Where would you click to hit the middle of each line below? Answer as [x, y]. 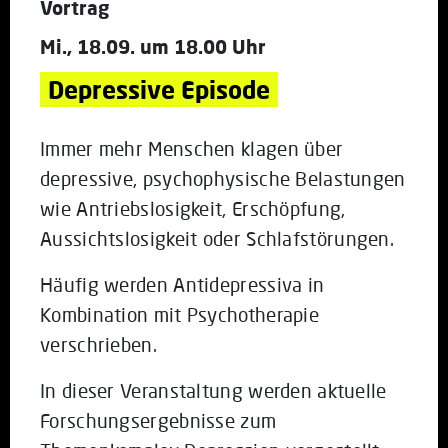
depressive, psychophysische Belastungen [223, 179]
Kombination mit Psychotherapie [180, 315]
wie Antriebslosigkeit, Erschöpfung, [193, 209]
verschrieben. [98, 345]
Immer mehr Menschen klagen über [192, 149]
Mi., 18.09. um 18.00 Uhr [153, 47]
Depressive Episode [159, 90]
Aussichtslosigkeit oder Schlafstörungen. [217, 239]
